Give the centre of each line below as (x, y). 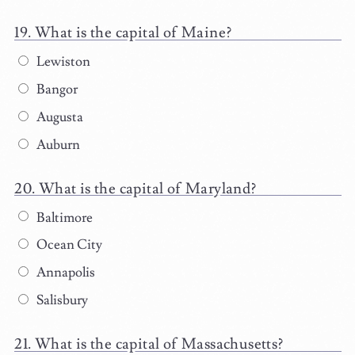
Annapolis (64, 273)
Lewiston (62, 62)
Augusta (58, 117)
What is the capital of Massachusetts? (159, 344)
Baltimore (63, 218)
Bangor (55, 90)
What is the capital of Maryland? (147, 188)
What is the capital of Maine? (133, 33)
